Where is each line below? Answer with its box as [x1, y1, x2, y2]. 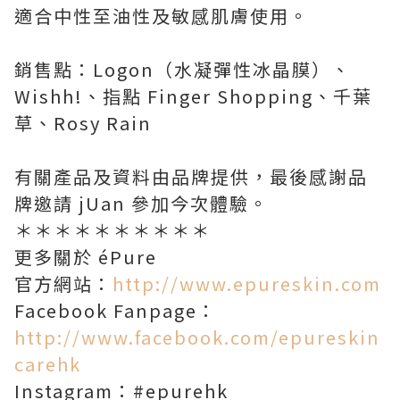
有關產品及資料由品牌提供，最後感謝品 [14, 163, 368, 189]
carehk [14, 351, 81, 377]
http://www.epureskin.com [112, 271, 381, 296]
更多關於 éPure [14, 244, 157, 270]
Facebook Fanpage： [14, 297, 217, 323]
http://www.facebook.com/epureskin [14, 324, 380, 350]
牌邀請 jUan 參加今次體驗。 [14, 190, 269, 216]
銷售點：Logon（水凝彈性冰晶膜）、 [14, 56, 351, 82]
